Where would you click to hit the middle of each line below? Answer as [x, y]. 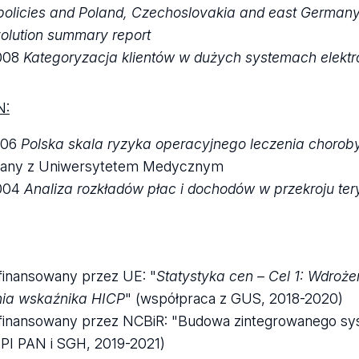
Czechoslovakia [183, 12]
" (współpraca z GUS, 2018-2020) [234, 299]
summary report [99, 34]
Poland [101, 12]
